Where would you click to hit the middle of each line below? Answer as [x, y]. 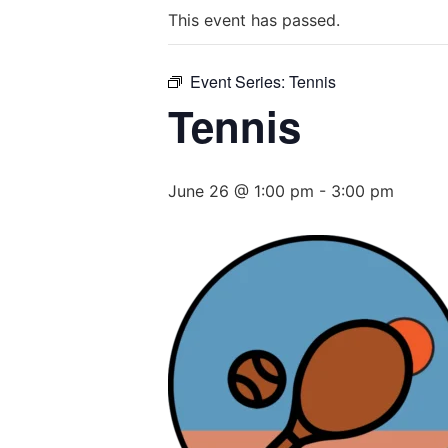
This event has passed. [254, 20]
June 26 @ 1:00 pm [241, 191]
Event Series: [239, 81]
